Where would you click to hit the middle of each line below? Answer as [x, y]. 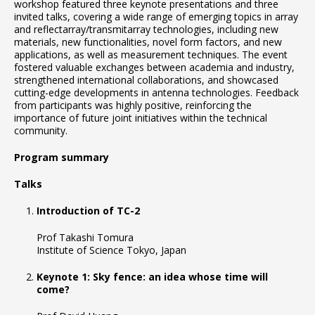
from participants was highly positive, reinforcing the [133, 105]
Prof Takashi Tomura [85, 238]
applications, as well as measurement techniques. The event [151, 55]
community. [41, 131]
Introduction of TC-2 [88, 211]
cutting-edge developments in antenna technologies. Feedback [156, 93]
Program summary [62, 157]
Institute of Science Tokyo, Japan [111, 250]
